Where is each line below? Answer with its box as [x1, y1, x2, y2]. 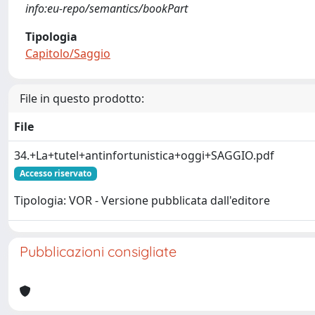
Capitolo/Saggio [25, 46, 110, 61]
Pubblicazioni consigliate [20, 243, 176, 260]
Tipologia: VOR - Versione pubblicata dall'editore [14, 193, 270, 209]
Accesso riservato [19, 167, 91, 179]
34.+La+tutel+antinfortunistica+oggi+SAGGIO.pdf [14, 148, 274, 163]
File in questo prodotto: [20, 91, 144, 106]
